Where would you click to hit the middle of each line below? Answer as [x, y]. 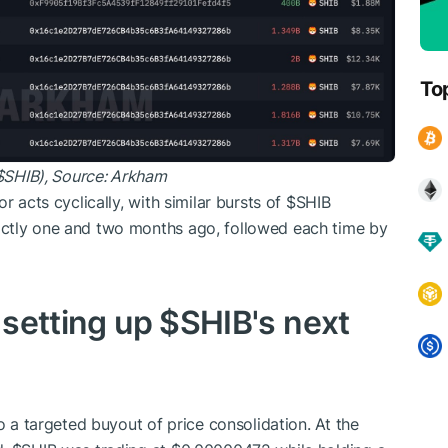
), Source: [74, 175]
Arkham [138, 175]
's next [301, 322]
